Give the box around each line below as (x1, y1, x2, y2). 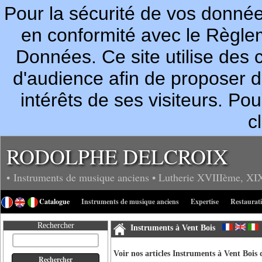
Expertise (191, 196, 219, 206)
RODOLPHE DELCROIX (6, 142, 228, 170)
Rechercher (37, 221, 74, 230)
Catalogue (39, 196, 70, 206)
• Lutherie (152, 170, 197, 184)
